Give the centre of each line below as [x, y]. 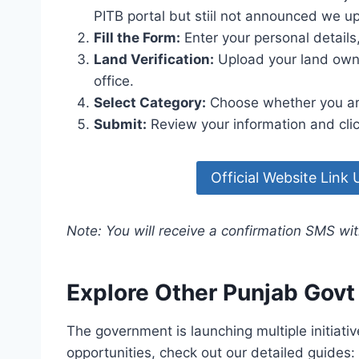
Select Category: [150, 103]
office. [114, 81]
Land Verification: [154, 59]
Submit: [120, 124]
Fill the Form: [137, 38]
